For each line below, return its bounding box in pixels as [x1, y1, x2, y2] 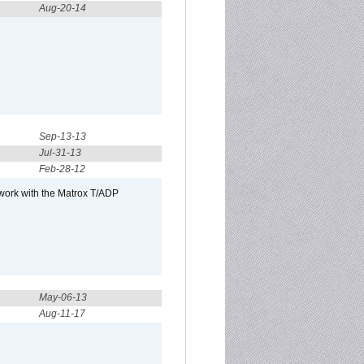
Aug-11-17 [39, 308, 85, 319]
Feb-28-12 [39, 163, 85, 175]
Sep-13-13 [39, 131, 86, 142]
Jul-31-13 [39, 147, 81, 158]
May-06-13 [39, 292, 87, 303]
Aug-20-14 [39, 2, 86, 14]
